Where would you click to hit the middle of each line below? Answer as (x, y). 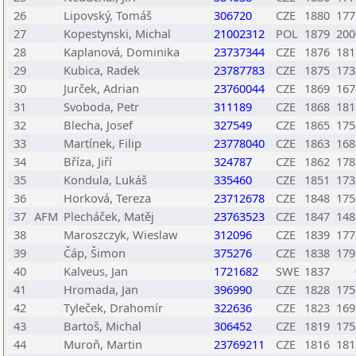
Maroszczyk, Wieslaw (121, 234)
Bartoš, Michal (103, 326)
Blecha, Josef (98, 125)
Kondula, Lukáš (105, 180)
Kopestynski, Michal (117, 33)
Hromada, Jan (101, 289)
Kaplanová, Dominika (122, 52)
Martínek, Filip (103, 143)
